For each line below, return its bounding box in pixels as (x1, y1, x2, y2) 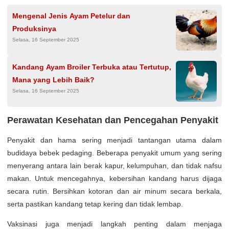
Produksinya (12, 25, 56, 33)
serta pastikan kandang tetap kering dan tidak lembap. (7, 200, 183, 208)
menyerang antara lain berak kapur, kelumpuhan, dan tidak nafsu (7, 162, 222, 170)
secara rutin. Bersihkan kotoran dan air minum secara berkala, (7, 187, 222, 195)
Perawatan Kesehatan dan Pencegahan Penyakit (7, 115, 218, 125)
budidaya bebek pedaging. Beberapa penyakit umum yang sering (7, 149, 222, 157)
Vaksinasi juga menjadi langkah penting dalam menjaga (7, 220, 222, 228)
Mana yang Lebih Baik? (12, 76, 95, 84)
